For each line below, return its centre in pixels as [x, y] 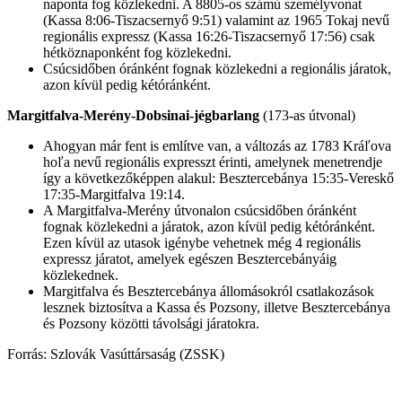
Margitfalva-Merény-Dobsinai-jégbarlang [133, 116]
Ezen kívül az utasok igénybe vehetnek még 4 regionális [202, 243]
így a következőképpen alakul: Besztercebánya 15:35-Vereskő [218, 179]
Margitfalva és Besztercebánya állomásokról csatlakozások [209, 292]
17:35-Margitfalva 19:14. [114, 195]
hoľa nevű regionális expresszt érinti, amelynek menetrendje [213, 162]
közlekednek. [81, 275]
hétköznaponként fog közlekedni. [137, 53]
